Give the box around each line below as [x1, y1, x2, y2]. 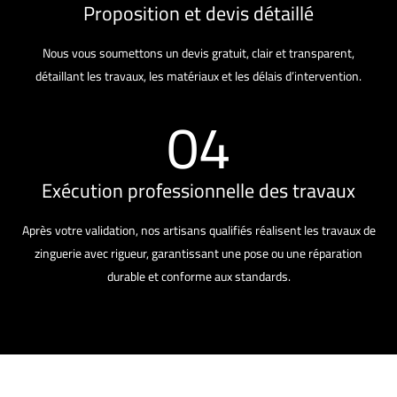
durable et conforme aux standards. [106, 265, 291, 289]
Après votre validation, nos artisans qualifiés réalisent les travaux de [21, 219, 376, 243]
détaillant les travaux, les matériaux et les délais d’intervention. [35, 65, 362, 89]
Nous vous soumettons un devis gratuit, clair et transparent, [43, 42, 354, 66]
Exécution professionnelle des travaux [42, 172, 355, 210]
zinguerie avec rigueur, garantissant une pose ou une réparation [35, 242, 362, 266]
